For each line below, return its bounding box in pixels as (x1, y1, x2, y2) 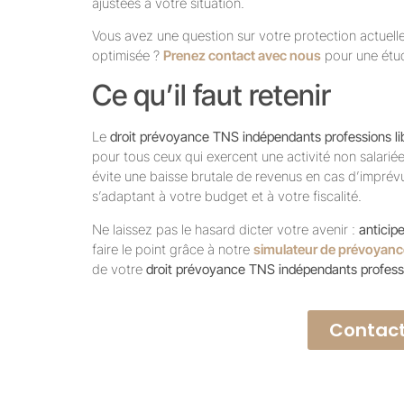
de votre (92, 260, 146, 278)
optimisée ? (92, 46, 163, 64)
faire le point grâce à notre (92, 240, 253, 258)
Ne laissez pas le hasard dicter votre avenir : (92, 220, 359, 238)
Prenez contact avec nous (163, 46, 321, 64)
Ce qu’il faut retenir (92, 78, 331, 114)
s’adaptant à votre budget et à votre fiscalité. (92, 188, 362, 206)
